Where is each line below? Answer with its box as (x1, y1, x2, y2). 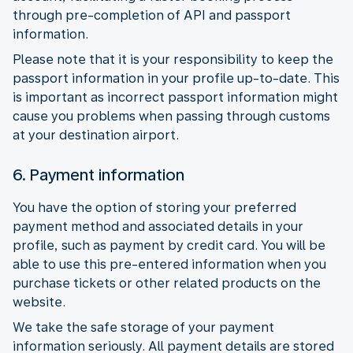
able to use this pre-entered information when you (13, 256, 326, 272)
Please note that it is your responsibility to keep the (13, 51, 333, 67)
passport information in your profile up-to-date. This (13, 70, 340, 86)
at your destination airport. (13, 127, 179, 143)
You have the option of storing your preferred (13, 199, 296, 215)
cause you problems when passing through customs (13, 108, 330, 124)
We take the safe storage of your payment (13, 319, 274, 335)
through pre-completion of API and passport (13, 7, 291, 23)
